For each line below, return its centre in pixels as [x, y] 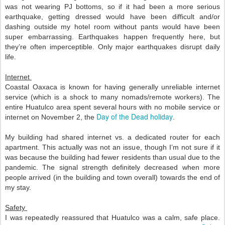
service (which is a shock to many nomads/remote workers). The [113, 97]
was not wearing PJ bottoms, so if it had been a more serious [113, 7]
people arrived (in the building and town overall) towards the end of [113, 178]
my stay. [19, 188]
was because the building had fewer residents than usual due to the [113, 157]
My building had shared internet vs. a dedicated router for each [113, 137]
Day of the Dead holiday [135, 117]
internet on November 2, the [51, 117]
